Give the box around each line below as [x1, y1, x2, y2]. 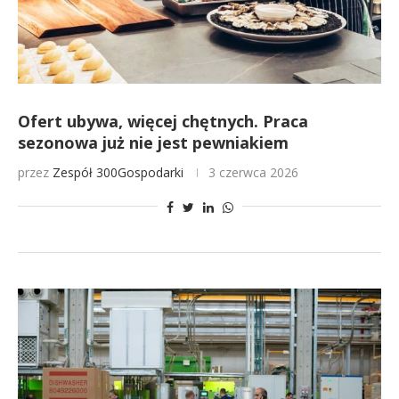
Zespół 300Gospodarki [53, 164, 183, 181]
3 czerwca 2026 [208, 164, 298, 181]
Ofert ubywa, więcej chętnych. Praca [18, 110, 308, 132]
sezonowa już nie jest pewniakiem [18, 132, 289, 153]
